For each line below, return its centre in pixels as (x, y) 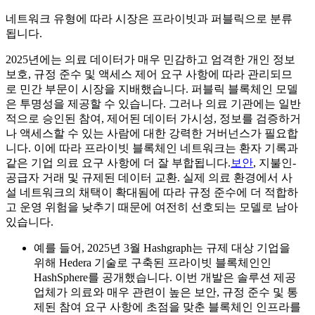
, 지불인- (275, 162)
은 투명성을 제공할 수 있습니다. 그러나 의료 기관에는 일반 (153, 103)
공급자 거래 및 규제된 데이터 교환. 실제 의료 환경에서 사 (149, 177)
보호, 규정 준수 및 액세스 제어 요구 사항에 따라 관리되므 (149, 74)
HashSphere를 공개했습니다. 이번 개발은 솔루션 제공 (165, 277)
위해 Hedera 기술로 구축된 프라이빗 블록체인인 (153, 262)
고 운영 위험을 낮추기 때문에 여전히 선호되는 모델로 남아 (152, 207)
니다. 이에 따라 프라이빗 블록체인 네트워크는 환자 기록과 (152, 148)
